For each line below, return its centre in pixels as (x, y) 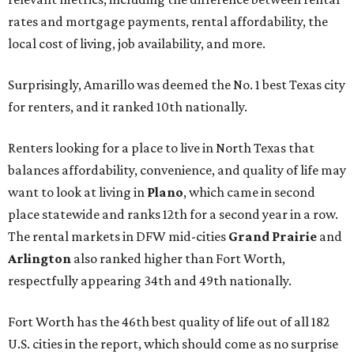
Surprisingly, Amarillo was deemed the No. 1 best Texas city (177, 85)
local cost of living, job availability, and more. (137, 43)
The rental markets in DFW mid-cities (118, 236)
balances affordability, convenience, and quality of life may (177, 170)
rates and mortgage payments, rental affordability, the (168, 21)
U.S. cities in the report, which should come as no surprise (173, 344)
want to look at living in (77, 192)
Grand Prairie (274, 236)
